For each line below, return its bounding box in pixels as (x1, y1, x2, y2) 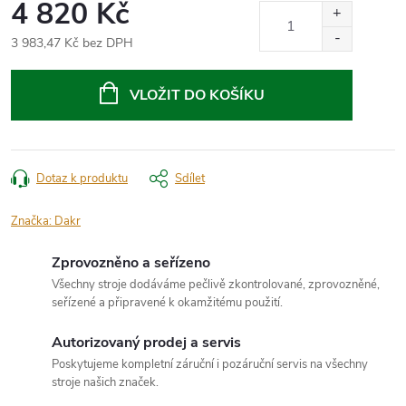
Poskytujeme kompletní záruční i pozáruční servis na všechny (52, 355, 368, 372)
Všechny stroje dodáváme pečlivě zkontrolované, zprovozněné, (52, 275, 380, 293)
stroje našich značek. (52, 373, 159, 391)
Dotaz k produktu (36, 169, 128, 187)
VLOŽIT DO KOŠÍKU (129, 84, 265, 105)
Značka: (11, 212, 54, 229)
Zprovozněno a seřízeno (52, 252, 210, 273)
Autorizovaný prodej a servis (52, 332, 241, 353)
